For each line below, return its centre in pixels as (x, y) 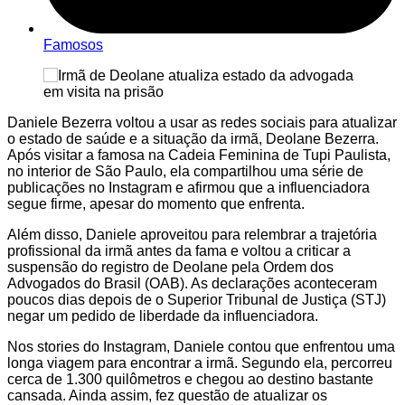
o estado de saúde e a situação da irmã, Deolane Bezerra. (193, 139)
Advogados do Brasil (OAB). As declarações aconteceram (192, 284)
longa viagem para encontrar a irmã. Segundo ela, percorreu (200, 363)
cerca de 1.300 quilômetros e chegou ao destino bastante (190, 380)
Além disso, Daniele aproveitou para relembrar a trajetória (192, 235)
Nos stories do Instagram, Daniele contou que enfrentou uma (201, 347)
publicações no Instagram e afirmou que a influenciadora (188, 188)
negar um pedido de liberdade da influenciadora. (163, 316)
